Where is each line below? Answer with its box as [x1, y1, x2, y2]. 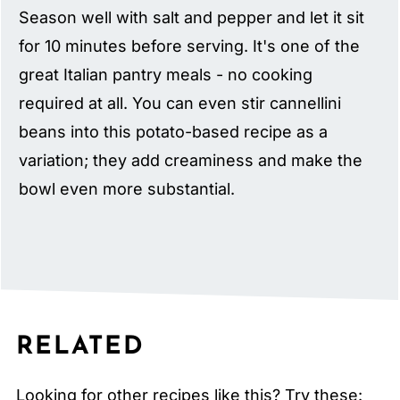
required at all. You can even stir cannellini [19, 94, 342, 113]
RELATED [15, 334, 145, 360]
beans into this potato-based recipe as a [19, 122, 329, 142]
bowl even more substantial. [19, 179, 236, 199]
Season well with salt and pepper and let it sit [19, 8, 365, 28]
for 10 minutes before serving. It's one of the [19, 37, 361, 56]
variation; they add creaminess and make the [19, 151, 363, 171]
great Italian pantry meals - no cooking [19, 65, 313, 85]
